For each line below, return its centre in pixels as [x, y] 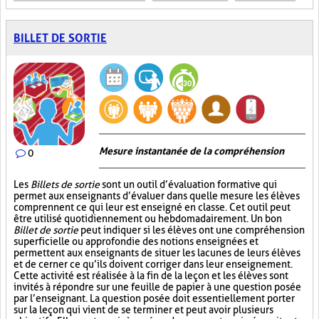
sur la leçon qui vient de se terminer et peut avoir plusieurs [143, 310]
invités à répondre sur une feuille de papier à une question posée [157, 287]
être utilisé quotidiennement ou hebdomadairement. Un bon [148, 219]
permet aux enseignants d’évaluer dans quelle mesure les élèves [157, 196]
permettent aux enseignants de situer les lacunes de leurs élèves [157, 253]
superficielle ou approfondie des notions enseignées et [136, 241]
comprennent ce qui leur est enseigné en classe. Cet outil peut [152, 207]
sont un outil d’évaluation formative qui [188, 184]
